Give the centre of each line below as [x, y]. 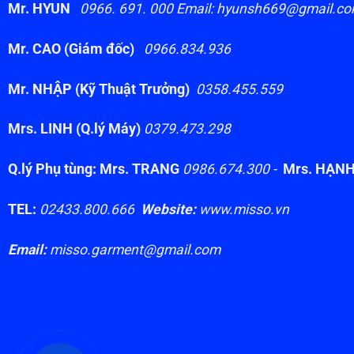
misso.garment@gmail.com [133, 250]
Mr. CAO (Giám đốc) [75, 49]
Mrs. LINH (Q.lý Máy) [75, 129]
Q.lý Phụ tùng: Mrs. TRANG [93, 169]
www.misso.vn [250, 210]
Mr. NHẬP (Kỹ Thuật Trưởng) [100, 89]
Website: [168, 210]
